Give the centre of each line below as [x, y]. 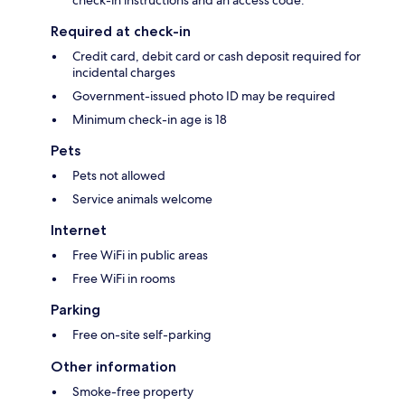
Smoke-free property [133, 392]
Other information [113, 367]
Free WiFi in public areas [140, 255]
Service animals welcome [142, 199]
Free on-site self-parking [142, 335]
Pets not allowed [119, 176]
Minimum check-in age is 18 [150, 120]
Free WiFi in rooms [124, 279]
